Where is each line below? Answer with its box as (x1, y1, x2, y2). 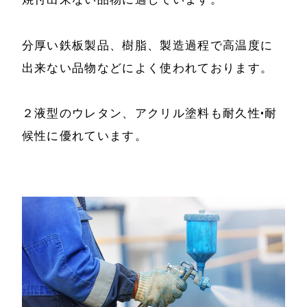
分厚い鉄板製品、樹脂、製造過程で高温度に (21, 38, 273, 52)
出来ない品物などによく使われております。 (21, 60, 273, 75)
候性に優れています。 (21, 128, 148, 143)
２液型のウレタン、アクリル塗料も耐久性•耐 (21, 106, 278, 120)
